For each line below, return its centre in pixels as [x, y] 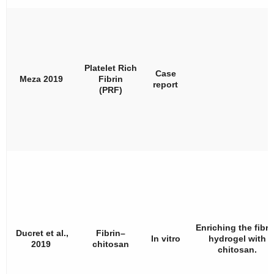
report [165, 84]
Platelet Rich [111, 68]
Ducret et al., [42, 233]
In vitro [165, 238]
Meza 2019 [42, 79]
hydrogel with [237, 238]
